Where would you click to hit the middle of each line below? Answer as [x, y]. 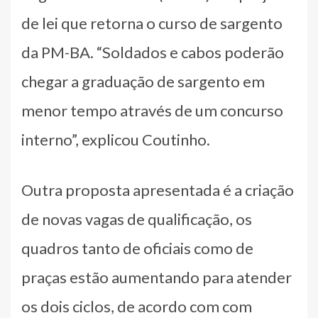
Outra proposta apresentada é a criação [158, 190]
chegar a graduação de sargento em [143, 81]
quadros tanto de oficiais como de [137, 248]
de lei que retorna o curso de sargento [152, 23]
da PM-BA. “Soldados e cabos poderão [153, 52]
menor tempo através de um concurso [152, 110]
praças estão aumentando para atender [157, 277]
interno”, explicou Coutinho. [116, 139]
